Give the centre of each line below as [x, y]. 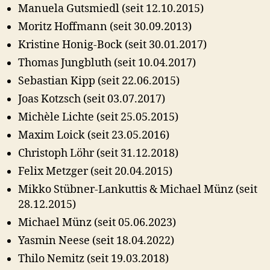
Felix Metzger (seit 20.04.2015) [95, 171]
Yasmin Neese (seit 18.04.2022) [96, 240]
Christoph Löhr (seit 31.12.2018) [98, 153]
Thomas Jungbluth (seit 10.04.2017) [107, 63]
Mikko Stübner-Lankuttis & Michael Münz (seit [138, 189]
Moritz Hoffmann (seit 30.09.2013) [105, 27]
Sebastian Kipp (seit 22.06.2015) [99, 81]
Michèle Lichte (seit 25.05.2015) [98, 117]
